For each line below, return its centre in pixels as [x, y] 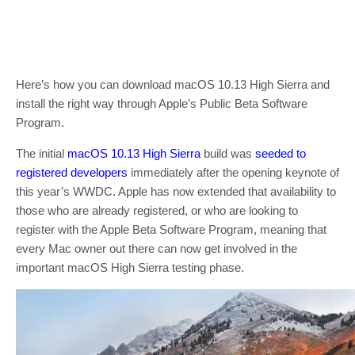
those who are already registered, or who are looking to [157, 210]
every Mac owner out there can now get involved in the [157, 248]
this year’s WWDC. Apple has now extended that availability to [176, 191]
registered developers [72, 172]
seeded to [281, 153]
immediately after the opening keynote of [233, 172]
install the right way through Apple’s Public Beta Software [162, 103]
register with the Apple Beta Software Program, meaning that [171, 229]
